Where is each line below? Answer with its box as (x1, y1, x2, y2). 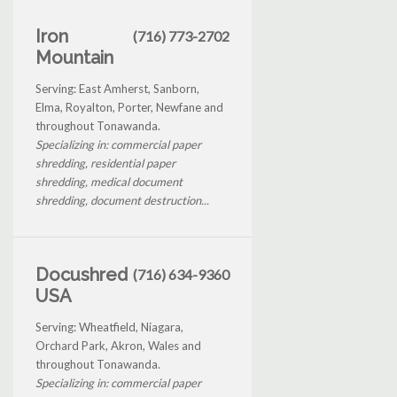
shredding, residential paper (35, 155, 175, 170)
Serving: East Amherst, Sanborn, (35, 81, 199, 96)
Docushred (35, 263, 128, 285)
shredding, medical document (35, 174, 183, 189)
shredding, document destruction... (35, 192, 209, 207)
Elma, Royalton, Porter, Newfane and (35, 99, 223, 114)
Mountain (35, 46, 113, 68)
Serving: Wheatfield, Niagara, (35, 319, 183, 334)
